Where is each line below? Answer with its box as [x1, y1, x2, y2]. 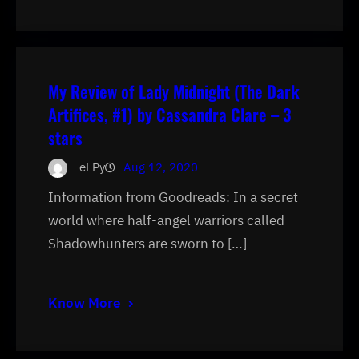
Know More [48, 293, 120, 312]
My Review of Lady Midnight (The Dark [48, 78, 300, 103]
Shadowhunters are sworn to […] [48, 234, 247, 252]
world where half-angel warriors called [48, 211, 284, 229]
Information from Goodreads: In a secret [48, 188, 298, 206]
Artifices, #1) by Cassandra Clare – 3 [48, 101, 292, 127]
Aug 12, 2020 [123, 159, 198, 175]
